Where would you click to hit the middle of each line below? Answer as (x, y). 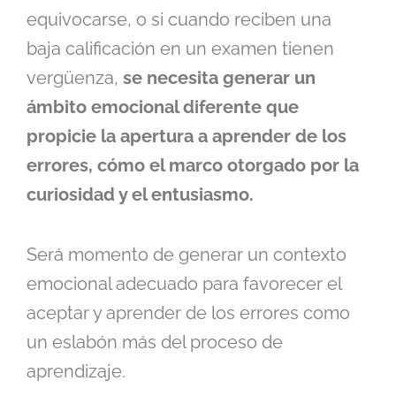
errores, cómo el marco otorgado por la (193, 166)
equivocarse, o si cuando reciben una (179, 20)
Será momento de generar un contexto (187, 255)
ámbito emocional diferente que (163, 107)
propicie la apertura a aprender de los (187, 137)
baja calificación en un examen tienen (180, 49)
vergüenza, (75, 78)
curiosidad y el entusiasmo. (140, 195)
